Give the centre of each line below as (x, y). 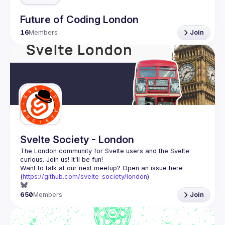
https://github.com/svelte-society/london (85, 176)
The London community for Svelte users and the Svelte (105, 151)
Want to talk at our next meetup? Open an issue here (101, 168)
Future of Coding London (79, 19)
